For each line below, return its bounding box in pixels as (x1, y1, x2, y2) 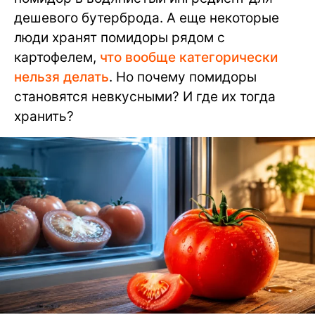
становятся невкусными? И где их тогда (14, 89, 276, 105)
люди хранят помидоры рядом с (14, 30, 225, 46)
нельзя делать (14, 69, 109, 85)
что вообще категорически (100, 49, 278, 65)
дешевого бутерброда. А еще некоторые (14, 10, 279, 26)
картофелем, (14, 49, 100, 65)
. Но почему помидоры (109, 69, 257, 85)
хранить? (14, 108, 74, 124)
